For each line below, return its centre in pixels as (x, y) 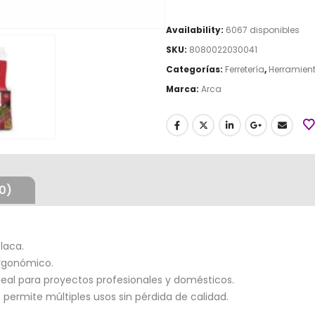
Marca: (184, 89)
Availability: (196, 30)
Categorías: (196, 70)
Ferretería (245, 70)
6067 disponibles (263, 30)
